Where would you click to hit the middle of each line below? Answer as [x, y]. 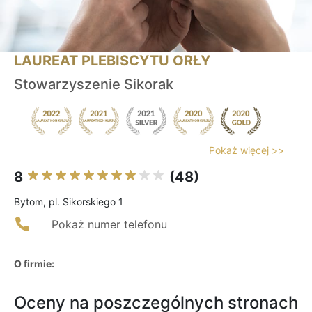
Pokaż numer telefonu [109, 225]
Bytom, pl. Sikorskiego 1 [69, 202]
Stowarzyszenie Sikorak [94, 85]
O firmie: [34, 264]
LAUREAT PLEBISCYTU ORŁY [112, 61]
